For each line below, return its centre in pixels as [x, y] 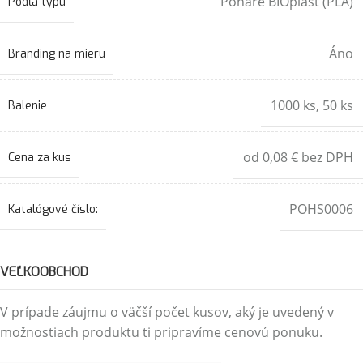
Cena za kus [40, 157]
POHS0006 [321, 209]
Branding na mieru [57, 53]
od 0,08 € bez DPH [298, 157]
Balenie [28, 105]
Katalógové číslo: [53, 209]
